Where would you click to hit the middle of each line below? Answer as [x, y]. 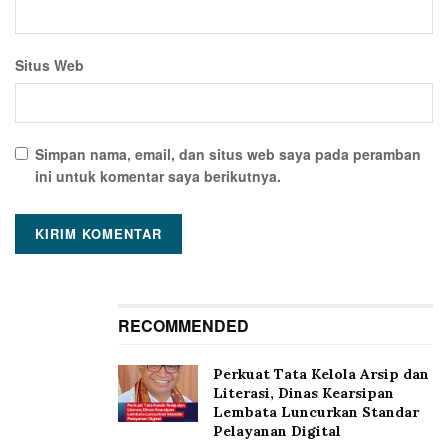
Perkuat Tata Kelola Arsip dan [321, 373]
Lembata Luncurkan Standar [316, 411]
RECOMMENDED [183, 325]
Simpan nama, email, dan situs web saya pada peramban [228, 153]
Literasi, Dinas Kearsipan [303, 392]
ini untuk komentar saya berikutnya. [158, 175]
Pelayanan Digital [277, 430]
